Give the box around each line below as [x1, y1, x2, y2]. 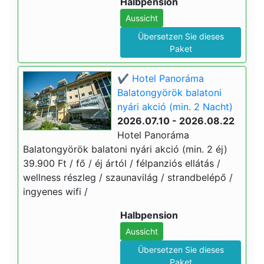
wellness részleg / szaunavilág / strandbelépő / [23, 171, 233, 183]
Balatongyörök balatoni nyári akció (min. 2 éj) [23, 143, 227, 155]
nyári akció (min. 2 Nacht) [117, 101, 233, 113]
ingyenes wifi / [23, 186, 88, 197]
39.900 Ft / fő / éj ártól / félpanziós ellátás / [23, 157, 220, 169]
